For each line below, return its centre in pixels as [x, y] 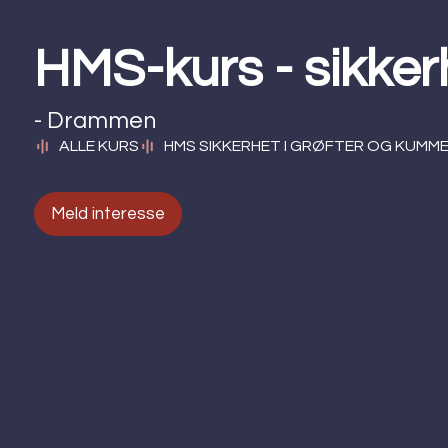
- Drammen [95, 121]
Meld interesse [108, 213]
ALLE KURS [98, 146]
